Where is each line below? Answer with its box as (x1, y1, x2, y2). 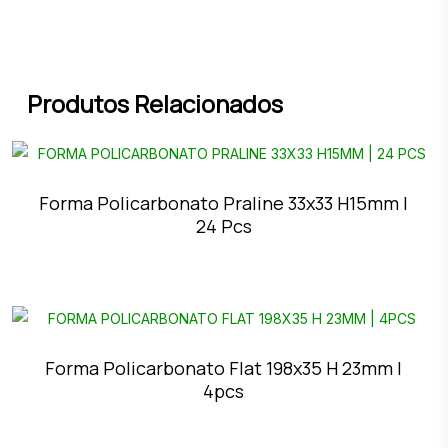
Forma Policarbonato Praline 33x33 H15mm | (39, 191, 409, 216)
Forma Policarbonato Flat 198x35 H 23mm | (45, 356, 403, 381)
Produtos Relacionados (26, 87, 283, 121)
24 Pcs (195, 214, 252, 239)
